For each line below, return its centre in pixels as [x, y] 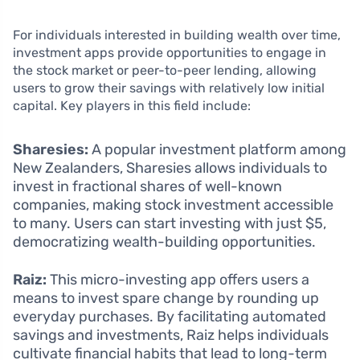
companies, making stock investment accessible [173, 205]
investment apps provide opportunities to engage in [170, 52]
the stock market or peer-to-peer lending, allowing [165, 70]
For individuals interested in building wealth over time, [177, 35]
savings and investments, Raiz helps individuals [171, 335]
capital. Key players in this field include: [132, 105]
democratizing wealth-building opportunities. [164, 241]
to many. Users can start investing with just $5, [170, 223]
